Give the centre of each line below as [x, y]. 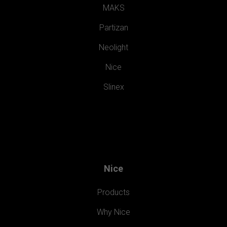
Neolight [113, 47]
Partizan [113, 27]
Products [113, 192]
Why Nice [113, 212]
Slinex [113, 87]
